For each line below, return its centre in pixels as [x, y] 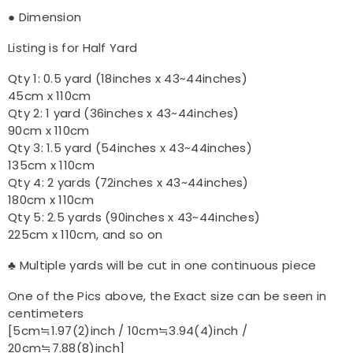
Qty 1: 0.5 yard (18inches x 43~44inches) [128, 78]
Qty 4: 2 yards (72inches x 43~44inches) [128, 182]
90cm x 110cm [49, 130]
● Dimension [45, 17]
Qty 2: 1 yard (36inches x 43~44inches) [124, 113]
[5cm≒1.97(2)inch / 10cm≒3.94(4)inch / [128, 331]
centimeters [46, 313]
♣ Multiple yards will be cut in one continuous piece [162, 265]
